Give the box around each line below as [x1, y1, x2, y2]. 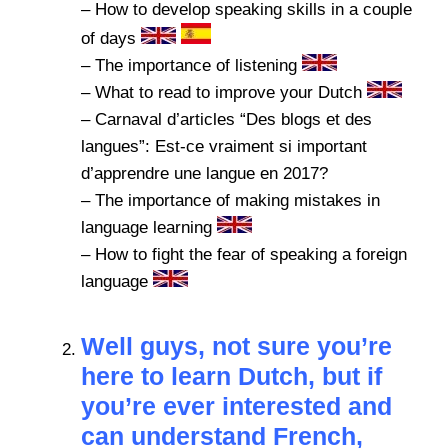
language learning [81, 218, 212, 238]
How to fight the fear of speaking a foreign [95, 245, 407, 265]
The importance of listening [95, 56, 297, 76]
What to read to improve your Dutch [95, 83, 362, 103]
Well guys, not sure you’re [81, 332, 392, 361]
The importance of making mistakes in [95, 191, 380, 211]
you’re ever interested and [81, 392, 392, 421]
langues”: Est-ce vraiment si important [81, 137, 367, 157]
